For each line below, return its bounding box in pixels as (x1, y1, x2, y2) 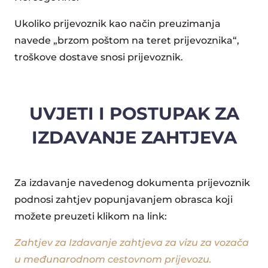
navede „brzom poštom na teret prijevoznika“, (14, 35, 239, 46)
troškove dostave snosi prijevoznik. (14, 51, 183, 63)
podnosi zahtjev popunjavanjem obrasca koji (14, 194, 233, 205)
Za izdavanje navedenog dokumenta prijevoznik (14, 177, 250, 188)
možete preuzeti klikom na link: (14, 211, 167, 222)
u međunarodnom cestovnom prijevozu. (14, 254, 212, 265)
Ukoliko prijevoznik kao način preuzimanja (14, 18, 221, 29)
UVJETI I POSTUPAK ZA (29, 103, 239, 124)
